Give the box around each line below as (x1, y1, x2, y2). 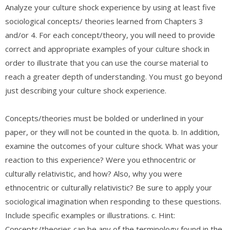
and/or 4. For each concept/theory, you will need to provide (5, 29, 215, 40)
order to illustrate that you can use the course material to (5, 57, 208, 68)
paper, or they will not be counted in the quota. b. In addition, (5, 126, 220, 137)
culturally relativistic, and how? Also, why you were (5, 168, 182, 179)
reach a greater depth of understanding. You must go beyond (5, 71, 222, 82)
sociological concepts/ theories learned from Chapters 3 (5, 15, 203, 26)
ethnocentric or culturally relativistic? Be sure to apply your (5, 182, 212, 193)
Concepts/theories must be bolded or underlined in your (5, 112, 204, 123)
